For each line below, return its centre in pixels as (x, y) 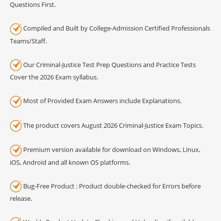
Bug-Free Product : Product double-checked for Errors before (111, 186)
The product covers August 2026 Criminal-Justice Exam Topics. (112, 125)
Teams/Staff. (28, 41)
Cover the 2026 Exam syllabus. (54, 77)
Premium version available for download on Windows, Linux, (111, 150)
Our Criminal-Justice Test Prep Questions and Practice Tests (109, 64)
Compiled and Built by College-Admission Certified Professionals (116, 28)
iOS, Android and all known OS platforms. (70, 162)
